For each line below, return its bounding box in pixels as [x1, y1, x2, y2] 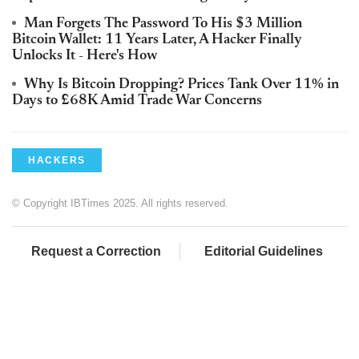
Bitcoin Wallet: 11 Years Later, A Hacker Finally [12, 32, 302, 47]
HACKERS [28, 154, 86, 166]
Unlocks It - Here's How [12, 48, 157, 63]
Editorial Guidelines [204, 244, 323, 258]
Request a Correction [30, 244, 161, 258]
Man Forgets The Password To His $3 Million [24, 16, 302, 31]
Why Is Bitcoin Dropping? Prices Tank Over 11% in [24, 77, 339, 92]
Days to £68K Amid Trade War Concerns [12, 93, 262, 108]
